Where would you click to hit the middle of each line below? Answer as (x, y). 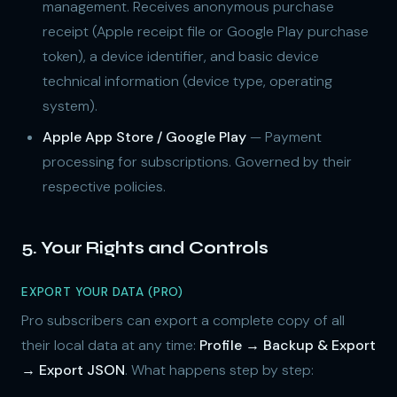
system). (70, 106)
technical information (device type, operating (187, 82)
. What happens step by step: (219, 370)
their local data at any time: (110, 345)
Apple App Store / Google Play (144, 136)
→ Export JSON (73, 370)
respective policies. (104, 186)
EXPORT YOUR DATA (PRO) (102, 292)
